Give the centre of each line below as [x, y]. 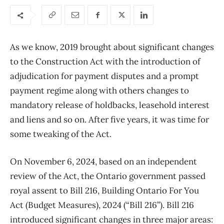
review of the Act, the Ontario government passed [108, 176]
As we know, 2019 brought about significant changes [112, 47]
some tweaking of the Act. [61, 134]
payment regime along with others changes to [99, 91]
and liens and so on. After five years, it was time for [109, 120]
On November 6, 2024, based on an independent [103, 162]
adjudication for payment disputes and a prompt [104, 76]
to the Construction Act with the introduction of [105, 62]
